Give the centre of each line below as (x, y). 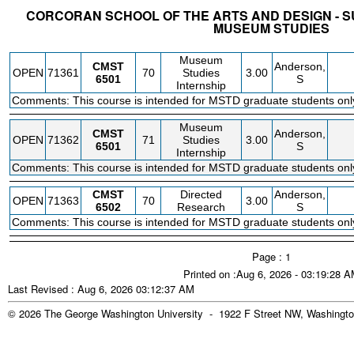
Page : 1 (271, 256)
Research (201, 207)
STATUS (31, 44)
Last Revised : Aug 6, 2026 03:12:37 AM (101, 289)
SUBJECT (105, 44)
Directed (201, 194)
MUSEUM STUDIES (271, 28)
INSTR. (299, 44)
